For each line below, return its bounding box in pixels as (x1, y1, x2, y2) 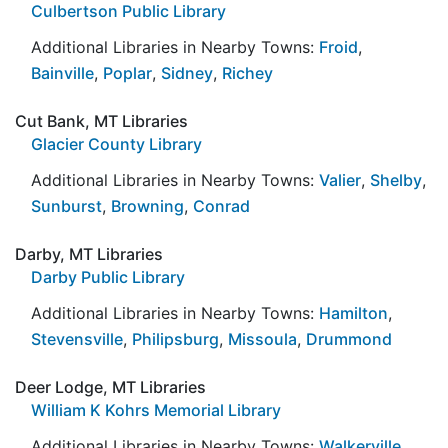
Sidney (161, 62, 213, 83)
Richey (222, 62, 273, 83)
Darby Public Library (31, 266, 185, 287)
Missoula (228, 328, 297, 349)
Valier (319, 169, 361, 190)
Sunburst (31, 195, 102, 216)
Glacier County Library (31, 133, 202, 154)
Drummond (306, 328, 392, 349)
